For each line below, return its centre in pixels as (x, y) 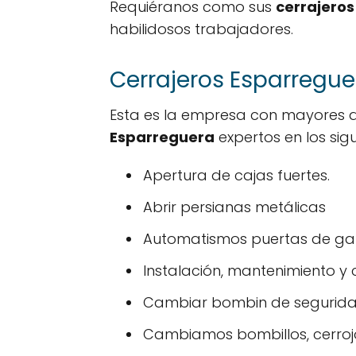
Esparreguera (162, 137)
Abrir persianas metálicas (234, 207)
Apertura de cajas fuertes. (236, 175)
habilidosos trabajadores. (201, 29)
